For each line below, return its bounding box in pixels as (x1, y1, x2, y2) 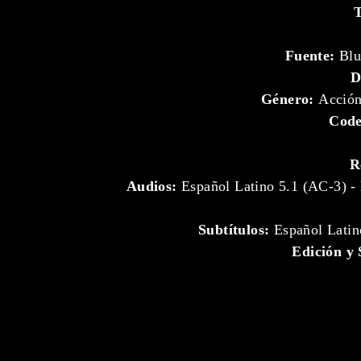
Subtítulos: (197, 222, 270, 238)
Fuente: (284, 48, 335, 64)
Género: (260, 91, 319, 107)
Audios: (126, 178, 177, 194)
